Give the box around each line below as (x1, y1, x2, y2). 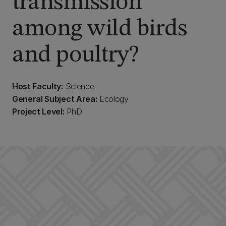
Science (63, 81, 94, 91)
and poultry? (12, 43, 139, 67)
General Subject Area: (12, 94, 97, 104)
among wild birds (12, 17, 187, 41)
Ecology (97, 94, 129, 104)
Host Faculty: (12, 81, 63, 91)
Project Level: (12, 106, 65, 117)
